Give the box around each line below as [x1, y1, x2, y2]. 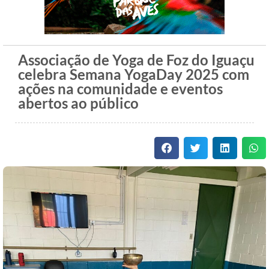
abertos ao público [18, 94, 139, 112]
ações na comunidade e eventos [18, 80, 223, 98]
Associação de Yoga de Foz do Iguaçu [18, 51, 255, 69]
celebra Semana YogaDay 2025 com [18, 65, 249, 83]
